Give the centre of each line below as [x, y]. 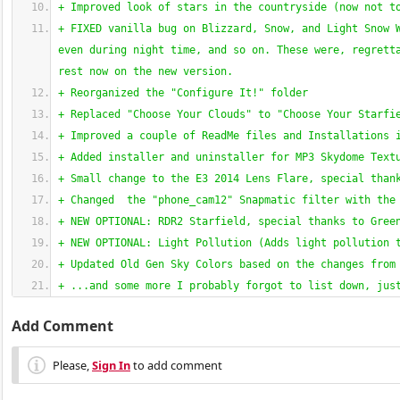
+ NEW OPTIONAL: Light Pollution [158, 243]
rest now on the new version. [146, 71]
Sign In [111, 365]
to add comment [176, 365]
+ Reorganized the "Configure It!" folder [183, 93]
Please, [72, 365]
